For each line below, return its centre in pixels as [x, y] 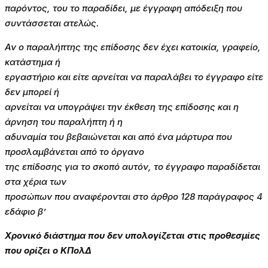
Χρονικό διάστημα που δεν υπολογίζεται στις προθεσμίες [133, 236]
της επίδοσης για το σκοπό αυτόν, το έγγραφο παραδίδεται [133, 167]
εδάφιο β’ [25, 212]
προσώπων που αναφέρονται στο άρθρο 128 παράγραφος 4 [134, 197]
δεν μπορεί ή [32, 92]
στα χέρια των [36, 182]
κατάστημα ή [33, 62]
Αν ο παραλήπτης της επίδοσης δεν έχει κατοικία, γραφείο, [133, 47]
